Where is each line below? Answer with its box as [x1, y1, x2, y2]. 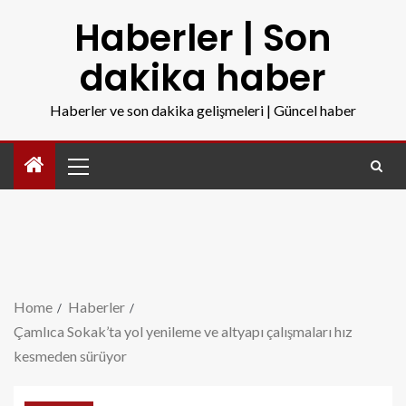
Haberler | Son [74, 13, 332, 63]
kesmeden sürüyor [14, 347, 127, 364]
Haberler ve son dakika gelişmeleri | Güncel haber [50, 101, 356, 119]
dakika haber [80, 53, 326, 103]
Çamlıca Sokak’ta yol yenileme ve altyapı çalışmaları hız [14, 323, 353, 340]
